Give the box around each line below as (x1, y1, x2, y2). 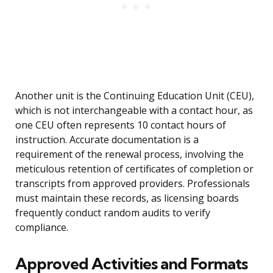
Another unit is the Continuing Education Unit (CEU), (15, 89, 254, 103)
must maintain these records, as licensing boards (15, 191, 239, 205)
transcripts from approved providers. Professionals (15, 177, 250, 191)
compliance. (15, 221, 68, 235)
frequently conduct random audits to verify (15, 206, 210, 220)
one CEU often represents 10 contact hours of (15, 118, 226, 132)
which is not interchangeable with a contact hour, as (15, 104, 253, 118)
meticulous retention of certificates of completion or (15, 162, 253, 176)
